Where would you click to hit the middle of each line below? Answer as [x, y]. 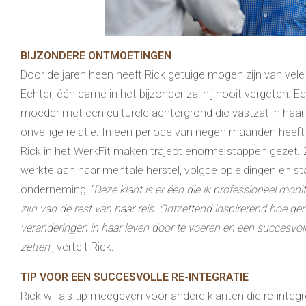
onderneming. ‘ [57, 189]
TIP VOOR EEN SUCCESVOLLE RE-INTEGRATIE [135, 277]
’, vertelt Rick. [82, 247]
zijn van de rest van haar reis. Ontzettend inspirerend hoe [155, 208]
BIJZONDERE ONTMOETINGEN [96, 55]
